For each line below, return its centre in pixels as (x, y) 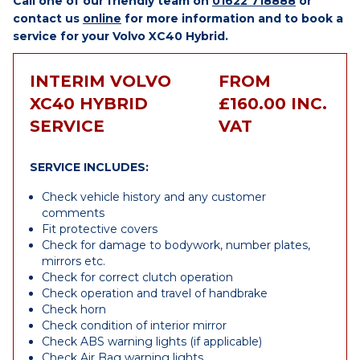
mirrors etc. (74, 261)
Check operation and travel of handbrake (155, 293)
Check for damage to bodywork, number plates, (176, 245)
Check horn (74, 309)
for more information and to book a (232, 18)
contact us (48, 18)
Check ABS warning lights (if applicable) (152, 342)
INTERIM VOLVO (100, 81)
